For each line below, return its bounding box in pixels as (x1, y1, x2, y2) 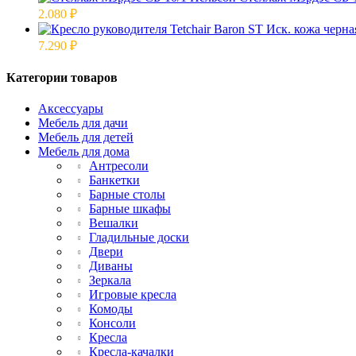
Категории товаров (6, 71, 118, 85)
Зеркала (89, 273, 131, 288)
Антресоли (89, 159, 149, 173)
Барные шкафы (89, 202, 171, 216)
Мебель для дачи (38, 116, 128, 130)
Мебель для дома (38, 145, 130, 159)
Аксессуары (38, 102, 103, 116)
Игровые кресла (89, 288, 176, 302)
